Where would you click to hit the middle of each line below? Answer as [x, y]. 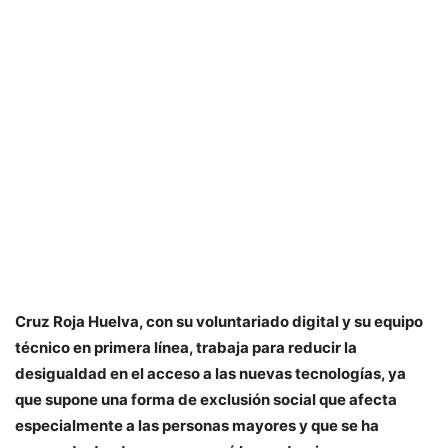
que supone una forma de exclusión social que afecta [206, 399]
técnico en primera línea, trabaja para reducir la [186, 347]
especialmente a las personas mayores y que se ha [197, 425]
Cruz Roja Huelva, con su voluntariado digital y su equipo [219, 321]
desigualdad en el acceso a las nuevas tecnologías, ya [210, 373]
